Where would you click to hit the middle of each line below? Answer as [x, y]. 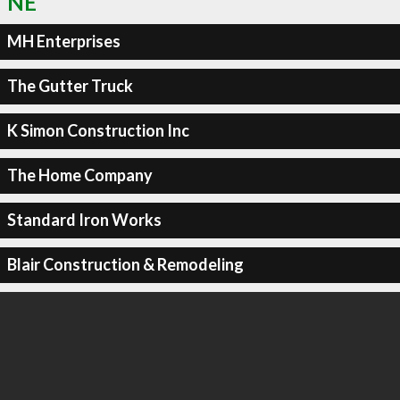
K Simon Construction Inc [98, 130]
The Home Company [79, 175]
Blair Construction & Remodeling [125, 264]
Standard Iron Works [84, 220]
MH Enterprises [63, 41]
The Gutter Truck [70, 86]
